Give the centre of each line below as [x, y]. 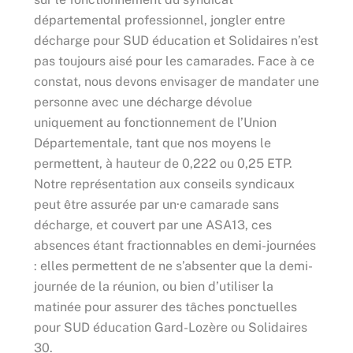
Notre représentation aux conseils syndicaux [164, 184]
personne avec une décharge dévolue [143, 102]
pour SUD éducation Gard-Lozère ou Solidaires [170, 327]
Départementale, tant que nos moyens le [152, 143]
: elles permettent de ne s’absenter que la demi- [173, 266]
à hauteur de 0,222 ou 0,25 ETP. [199, 163]
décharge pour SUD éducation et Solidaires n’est [176, 40]
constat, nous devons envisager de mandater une [176, 81]
